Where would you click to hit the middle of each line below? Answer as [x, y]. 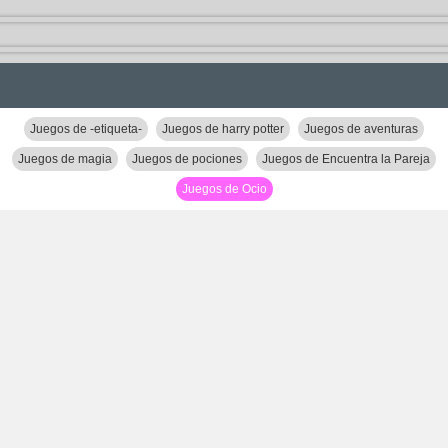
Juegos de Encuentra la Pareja [346, 159]
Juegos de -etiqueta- [86, 129]
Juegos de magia [65, 159]
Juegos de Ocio [224, 189]
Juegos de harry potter [223, 129]
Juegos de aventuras [361, 129]
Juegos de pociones [187, 159]
